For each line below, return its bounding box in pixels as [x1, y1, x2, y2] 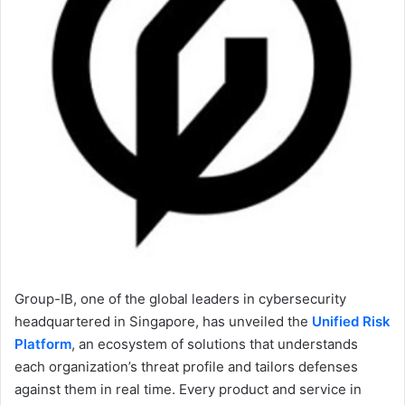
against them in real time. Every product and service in [14, 381, 362, 399]
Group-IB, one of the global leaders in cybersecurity [14, 290, 346, 308]
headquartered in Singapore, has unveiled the [14, 313, 312, 331]
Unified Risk [312, 313, 391, 331]
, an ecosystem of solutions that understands [71, 335, 358, 353]
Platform [14, 335, 71, 353]
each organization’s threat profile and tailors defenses [14, 358, 358, 376]
